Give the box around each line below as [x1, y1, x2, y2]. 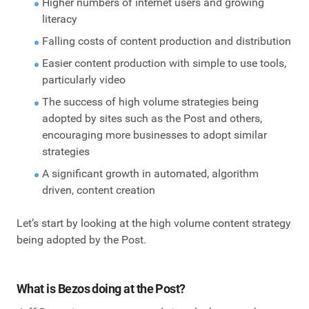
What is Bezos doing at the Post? [17, 281, 186, 297]
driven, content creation [41, 183, 155, 197]
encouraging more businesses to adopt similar [41, 128, 267, 142]
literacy [41, 12, 77, 26]
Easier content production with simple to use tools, [41, 57, 286, 70]
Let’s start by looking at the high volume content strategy [17, 217, 291, 230]
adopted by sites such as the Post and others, [41, 112, 262, 126]
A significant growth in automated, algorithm [41, 167, 259, 181]
